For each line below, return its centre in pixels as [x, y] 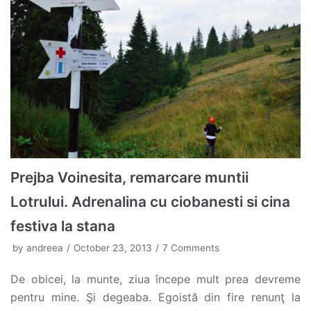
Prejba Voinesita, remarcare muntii [129, 177]
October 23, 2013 [113, 247]
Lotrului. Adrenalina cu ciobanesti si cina [150, 201]
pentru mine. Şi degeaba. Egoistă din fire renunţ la [155, 297]
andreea [45, 247]
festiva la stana [63, 226]
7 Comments [191, 247]
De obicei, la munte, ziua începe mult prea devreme [155, 279]
